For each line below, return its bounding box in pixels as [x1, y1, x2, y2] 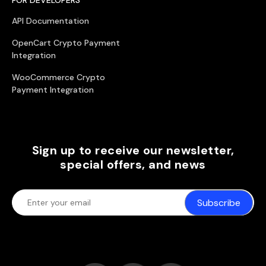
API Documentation [12, 15, 89, 26]
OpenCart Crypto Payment [12, 37, 120, 48]
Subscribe [197, 196, 240, 209]
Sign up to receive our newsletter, [31, 142, 235, 158]
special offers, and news [60, 156, 206, 172]
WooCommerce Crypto [12, 71, 105, 83]
